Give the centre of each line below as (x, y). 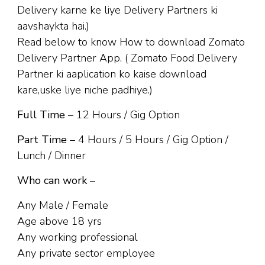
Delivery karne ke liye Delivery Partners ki (117, 10)
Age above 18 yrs (59, 221)
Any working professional (77, 237)
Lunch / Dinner (51, 156)
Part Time (42, 140)
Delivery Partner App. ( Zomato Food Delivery (127, 58)
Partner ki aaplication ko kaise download (112, 74)
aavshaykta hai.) (53, 26)
